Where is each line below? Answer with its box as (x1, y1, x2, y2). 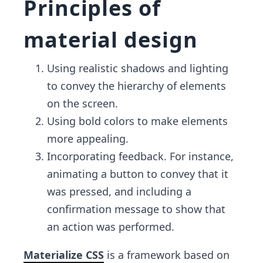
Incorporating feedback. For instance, (47, 149, 234, 163)
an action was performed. (47, 220, 174, 234)
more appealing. (47, 131, 129, 146)
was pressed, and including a (47, 184, 191, 198)
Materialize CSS (23, 248, 104, 262)
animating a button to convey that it (47, 167, 228, 181)
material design (23, 25, 198, 54)
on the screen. (47, 96, 118, 110)
